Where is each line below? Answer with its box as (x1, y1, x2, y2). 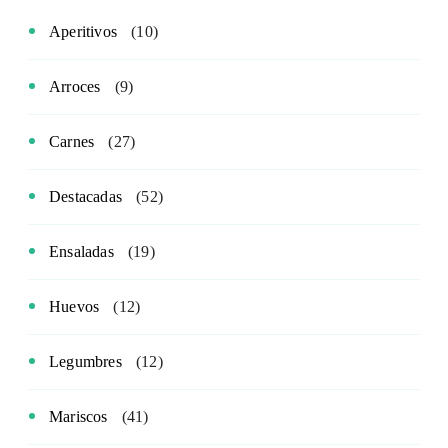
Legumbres (49, 352, 122, 370)
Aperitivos (49, 22, 117, 40)
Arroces (49, 77, 101, 95)
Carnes (49, 132, 95, 150)
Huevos (49, 297, 100, 315)
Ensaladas (49, 242, 114, 260)
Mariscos (49, 407, 108, 425)
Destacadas (49, 187, 122, 205)
